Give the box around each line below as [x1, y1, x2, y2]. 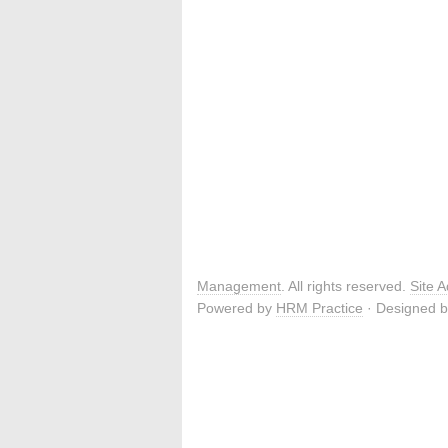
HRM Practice [276, 300, 363, 316]
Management [197, 278, 281, 294]
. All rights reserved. [281, 278, 410, 294]
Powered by [197, 300, 276, 316]
